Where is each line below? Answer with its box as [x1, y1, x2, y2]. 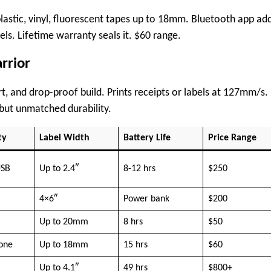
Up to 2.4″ [39, 163, 79, 174]
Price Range [207, 132, 256, 143]
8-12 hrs [123, 163, 155, 174]
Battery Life [123, 132, 171, 143]
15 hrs [123, 240, 148, 250]
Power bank [123, 194, 169, 204]
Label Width [39, 132, 90, 143]
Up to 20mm [39, 217, 88, 227]
